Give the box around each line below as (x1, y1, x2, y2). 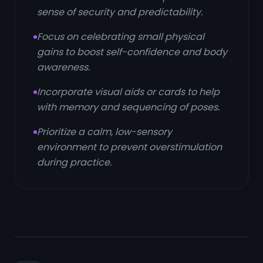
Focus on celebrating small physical (37, 30, 204, 43)
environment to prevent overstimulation (37, 140, 222, 154)
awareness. (37, 60, 90, 74)
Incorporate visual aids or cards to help (37, 85, 220, 99)
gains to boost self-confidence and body (37, 45, 227, 59)
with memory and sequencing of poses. (37, 100, 220, 114)
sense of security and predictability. (37, 5, 203, 19)
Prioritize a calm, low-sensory (37, 125, 172, 139)
